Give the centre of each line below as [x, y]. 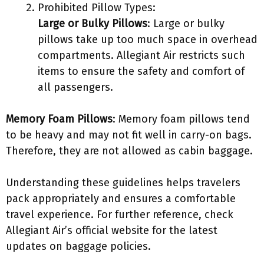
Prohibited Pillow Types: [97, 8]
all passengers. [75, 87]
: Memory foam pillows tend [181, 119]
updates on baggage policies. [78, 246]
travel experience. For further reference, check [120, 214]
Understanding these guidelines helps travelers [123, 183]
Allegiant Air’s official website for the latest [112, 230]
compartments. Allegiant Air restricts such [141, 55]
